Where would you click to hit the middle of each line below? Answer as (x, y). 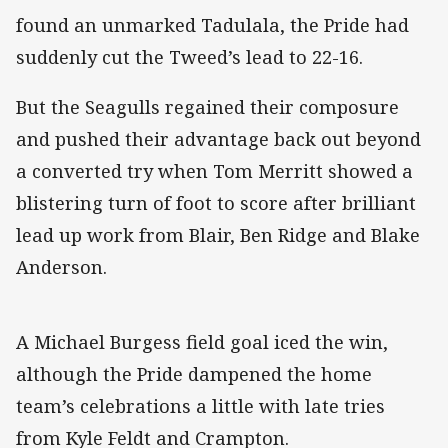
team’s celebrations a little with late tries (200, 405)
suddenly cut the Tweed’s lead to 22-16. (189, 56)
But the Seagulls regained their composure (207, 106)
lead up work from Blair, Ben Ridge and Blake (218, 234)
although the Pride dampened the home (194, 373)
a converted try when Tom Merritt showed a (214, 170)
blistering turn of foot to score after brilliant (216, 202)
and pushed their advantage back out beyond (218, 138)
